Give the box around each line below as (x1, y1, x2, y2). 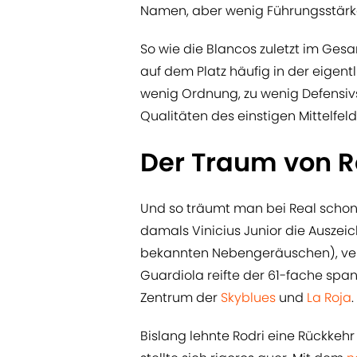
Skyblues (221, 288, 276, 308)
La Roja (307, 288, 351, 308)
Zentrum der (140, 288, 221, 308)
